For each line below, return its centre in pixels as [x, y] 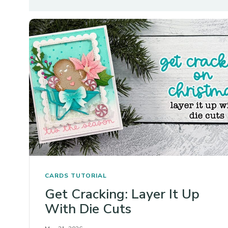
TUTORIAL [89, 176]
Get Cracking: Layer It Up [122, 194]
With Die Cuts [88, 209]
